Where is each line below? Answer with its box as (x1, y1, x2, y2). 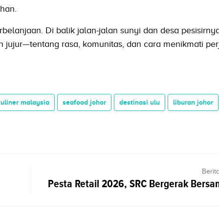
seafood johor (62, 98, 106, 106)
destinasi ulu (119, 98, 160, 106)
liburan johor (173, 98, 213, 106)
